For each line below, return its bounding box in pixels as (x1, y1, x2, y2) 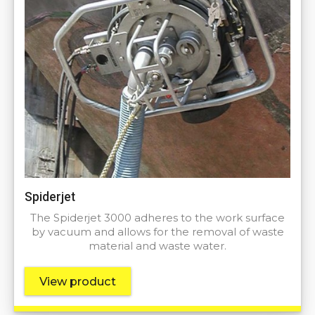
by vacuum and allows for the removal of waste (31, 226, 284, 239)
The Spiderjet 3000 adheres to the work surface (30, 212, 285, 225)
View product (39, 274, 116, 289)
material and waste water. (89, 240, 226, 253)
